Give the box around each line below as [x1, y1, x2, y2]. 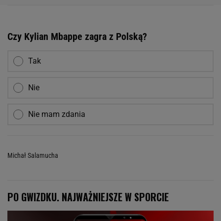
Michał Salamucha [7, 151, 58, 159]
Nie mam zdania [28, 109, 85, 119]
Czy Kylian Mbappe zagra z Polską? [7, 30, 147, 42]
